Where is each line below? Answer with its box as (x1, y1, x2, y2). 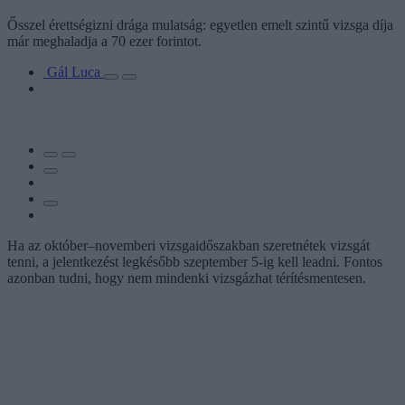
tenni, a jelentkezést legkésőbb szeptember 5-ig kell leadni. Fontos (7, 253, 382, 269)
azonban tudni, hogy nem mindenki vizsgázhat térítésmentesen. (7, 269, 366, 286)
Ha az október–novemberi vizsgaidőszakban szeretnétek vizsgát (7, 237, 370, 253)
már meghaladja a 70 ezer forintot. (7, 33, 202, 49)
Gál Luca (47, 63, 104, 80)
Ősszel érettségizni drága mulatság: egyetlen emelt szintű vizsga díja (7, 16, 393, 33)
